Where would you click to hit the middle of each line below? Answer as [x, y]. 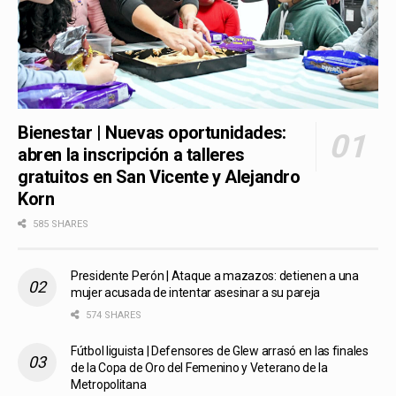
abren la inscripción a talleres [131, 154]
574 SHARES [112, 315]
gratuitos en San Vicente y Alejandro [159, 176]
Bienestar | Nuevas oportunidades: [152, 132]
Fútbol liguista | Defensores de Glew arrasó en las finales [220, 350]
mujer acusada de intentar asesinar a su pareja [196, 292]
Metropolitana [109, 384]
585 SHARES [59, 224]
